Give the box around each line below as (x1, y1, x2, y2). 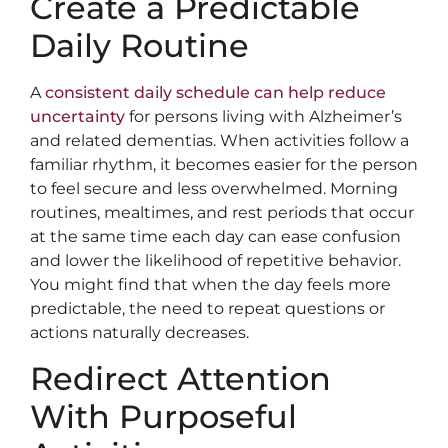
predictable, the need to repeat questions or (30, 299, 385, 319)
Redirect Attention (30, 358, 331, 398)
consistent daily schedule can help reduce (45, 83, 386, 103)
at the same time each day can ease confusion (30, 227, 401, 247)
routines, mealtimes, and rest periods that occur (30, 203, 414, 223)
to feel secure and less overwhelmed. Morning (30, 179, 398, 199)
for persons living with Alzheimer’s (125, 107, 402, 127)
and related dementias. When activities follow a (30, 131, 409, 151)
